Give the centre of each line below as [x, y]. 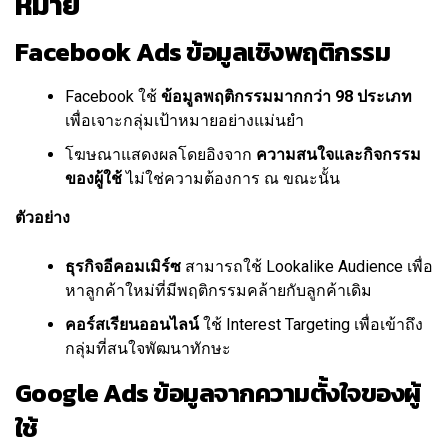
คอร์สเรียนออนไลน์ [132, 325]
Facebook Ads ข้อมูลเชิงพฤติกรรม [203, 52]
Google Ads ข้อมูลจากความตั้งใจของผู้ [218, 393]
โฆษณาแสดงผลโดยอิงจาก [160, 155]
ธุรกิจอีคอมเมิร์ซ [123, 267]
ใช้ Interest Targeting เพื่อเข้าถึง [311, 325]
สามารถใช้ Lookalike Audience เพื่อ [307, 267]
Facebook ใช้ [113, 97]
